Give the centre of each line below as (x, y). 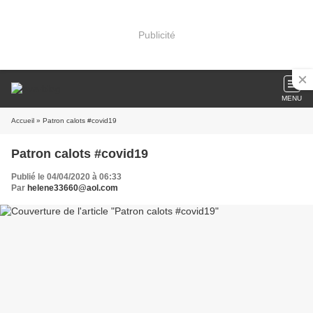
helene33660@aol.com (73, 188)
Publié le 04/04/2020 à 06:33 (66, 177)
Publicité (156, 35)
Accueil (23, 121)
